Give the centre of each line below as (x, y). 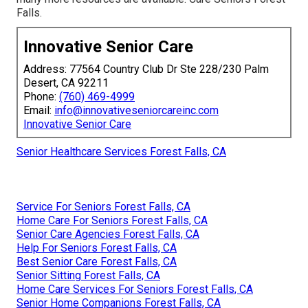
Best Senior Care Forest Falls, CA (97, 262)
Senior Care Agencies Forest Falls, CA (108, 234)
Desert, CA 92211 (66, 83)
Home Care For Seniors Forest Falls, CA (112, 221)
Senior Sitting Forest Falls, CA (88, 276)
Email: (39, 111)
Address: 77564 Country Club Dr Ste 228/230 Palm (146, 69)
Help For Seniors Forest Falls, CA (97, 248)
